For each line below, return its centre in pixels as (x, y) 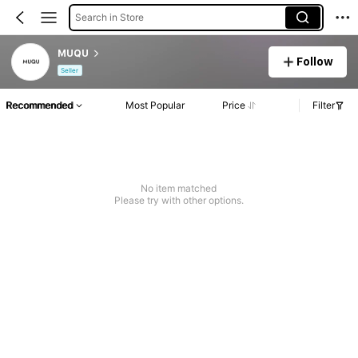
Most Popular (155, 105)
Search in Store (109, 17)
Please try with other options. (179, 201)
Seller (70, 71)
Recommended (39, 105)
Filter (324, 105)
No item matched (179, 189)
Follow (315, 61)
